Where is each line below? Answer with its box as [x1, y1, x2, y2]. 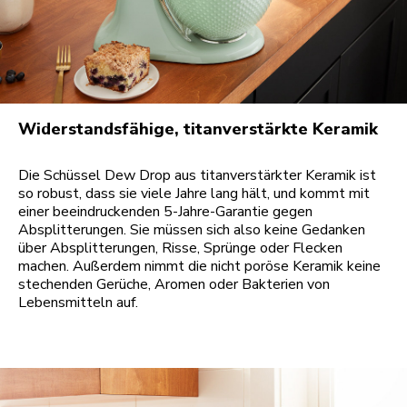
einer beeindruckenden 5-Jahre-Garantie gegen [18, 202, 313, 223]
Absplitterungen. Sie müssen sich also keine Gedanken [18, 220, 365, 241]
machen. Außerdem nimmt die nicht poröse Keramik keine [18, 256, 381, 277]
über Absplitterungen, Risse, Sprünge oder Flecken [18, 238, 342, 259]
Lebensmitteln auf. [18, 293, 138, 313]
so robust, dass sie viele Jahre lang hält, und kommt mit [18, 184, 370, 204]
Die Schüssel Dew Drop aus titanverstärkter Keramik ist [18, 165, 376, 186]
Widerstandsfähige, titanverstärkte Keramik [18, 118, 378, 141]
